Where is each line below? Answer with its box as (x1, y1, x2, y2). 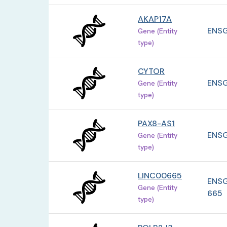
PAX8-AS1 (138, 118, 175, 129)
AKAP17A (138, 14, 172, 25)
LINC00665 (138, 170, 182, 181)
